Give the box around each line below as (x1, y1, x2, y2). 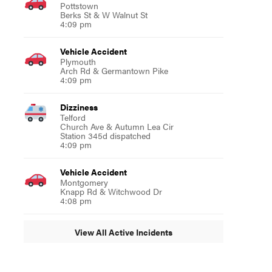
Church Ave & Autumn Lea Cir (59, 120, 174, 132)
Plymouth (59, 55, 96, 67)
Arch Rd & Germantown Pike (59, 64, 168, 76)
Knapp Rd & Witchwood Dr (59, 185, 162, 197)
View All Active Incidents (74, 225, 172, 238)
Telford (59, 111, 86, 123)
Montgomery (59, 176, 108, 188)
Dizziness (59, 101, 98, 113)
